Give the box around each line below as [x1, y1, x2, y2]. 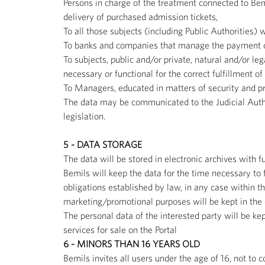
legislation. [63, 110, 105, 121]
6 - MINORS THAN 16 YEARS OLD [63, 238, 200, 249]
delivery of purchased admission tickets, [63, 11, 218, 22]
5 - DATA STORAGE [63, 138, 142, 150]
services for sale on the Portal [63, 224, 177, 235]
